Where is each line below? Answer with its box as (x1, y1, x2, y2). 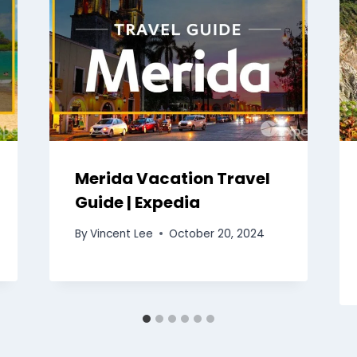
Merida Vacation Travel (74, 167, 270, 190)
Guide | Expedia (74, 190, 200, 214)
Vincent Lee (89, 226, 153, 241)
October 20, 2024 (168, 226, 265, 241)
